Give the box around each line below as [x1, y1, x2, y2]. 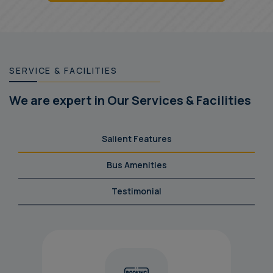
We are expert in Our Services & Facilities [9, 91, 251, 108]
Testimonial [112, 185, 161, 197]
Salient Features [101, 132, 172, 144]
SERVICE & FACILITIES [9, 64, 118, 76]
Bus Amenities [106, 158, 167, 171]
